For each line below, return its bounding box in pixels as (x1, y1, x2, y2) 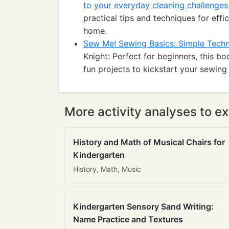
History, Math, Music (73, 165, 141, 173)
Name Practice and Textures (73, 214, 183, 224)
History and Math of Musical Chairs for (73, 137, 225, 147)
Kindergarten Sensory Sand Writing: (73, 201, 214, 212)
